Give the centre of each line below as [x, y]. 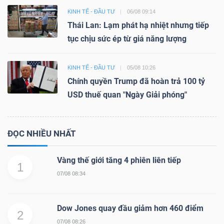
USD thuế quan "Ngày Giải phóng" [127, 94]
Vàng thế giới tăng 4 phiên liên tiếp [119, 160]
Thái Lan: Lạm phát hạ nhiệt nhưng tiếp [138, 25]
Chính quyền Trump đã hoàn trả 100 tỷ [136, 81]
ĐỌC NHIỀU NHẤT [42, 133]
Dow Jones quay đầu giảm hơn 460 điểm [130, 208]
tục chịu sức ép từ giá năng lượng [127, 38]
